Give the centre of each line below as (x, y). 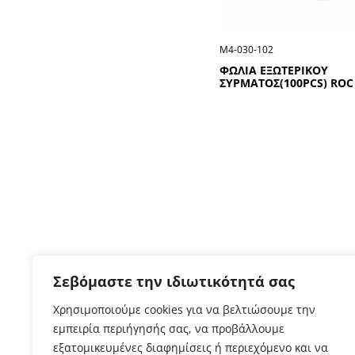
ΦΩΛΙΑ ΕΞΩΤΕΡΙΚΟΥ (274, 71)
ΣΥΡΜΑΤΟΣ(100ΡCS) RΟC (286, 83)
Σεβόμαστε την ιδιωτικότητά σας (174, 281)
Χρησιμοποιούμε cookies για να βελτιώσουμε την (184, 309)
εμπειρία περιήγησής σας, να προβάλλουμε (169, 328)
